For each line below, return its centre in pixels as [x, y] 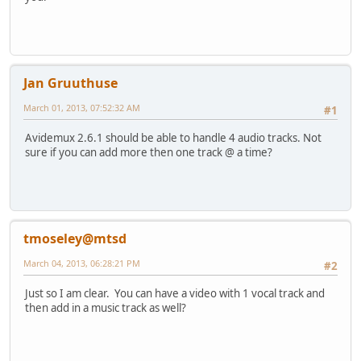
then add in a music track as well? [106, 307]
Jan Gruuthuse [71, 83]
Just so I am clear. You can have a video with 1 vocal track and [175, 293]
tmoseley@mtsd [75, 238]
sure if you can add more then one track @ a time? [149, 152]
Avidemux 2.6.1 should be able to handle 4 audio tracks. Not [173, 137]
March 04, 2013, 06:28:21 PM [82, 263]
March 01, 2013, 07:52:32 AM [82, 107]
